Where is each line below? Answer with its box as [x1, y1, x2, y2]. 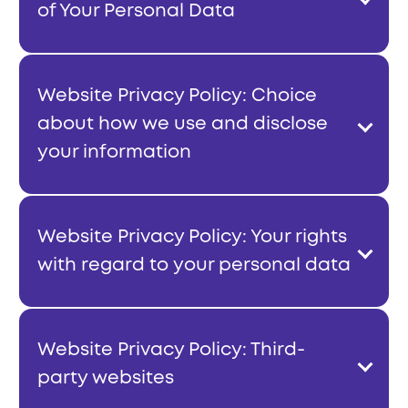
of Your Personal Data [37, 3, 235, 21]
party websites [37, 370, 174, 388]
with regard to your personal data [37, 257, 351, 275]
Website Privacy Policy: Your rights [37, 229, 347, 247]
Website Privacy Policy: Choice [37, 87, 317, 106]
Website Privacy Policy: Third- [37, 342, 305, 360]
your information [37, 144, 191, 162]
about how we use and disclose [37, 116, 328, 134]
